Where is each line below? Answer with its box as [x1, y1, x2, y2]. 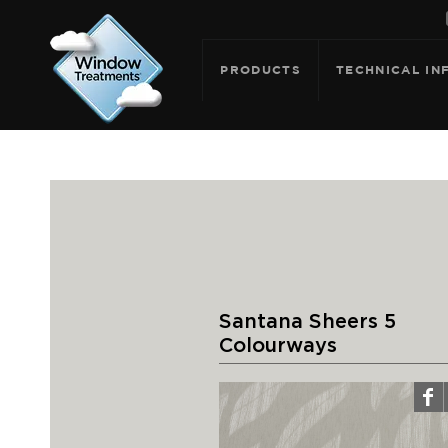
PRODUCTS [220, 65, 301, 76]
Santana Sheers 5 [218, 312, 396, 332]
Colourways [218, 336, 337, 356]
